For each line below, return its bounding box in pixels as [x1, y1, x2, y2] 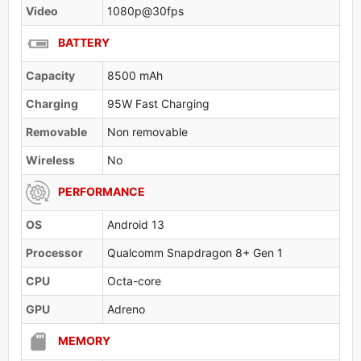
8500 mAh [107, 68, 163, 82]
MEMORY [58, 333, 110, 347]
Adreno [107, 301, 145, 316]
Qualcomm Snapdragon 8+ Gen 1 [107, 245, 283, 259]
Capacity [26, 68, 75, 82]
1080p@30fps [107, 3, 184, 18]
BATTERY [58, 35, 110, 49]
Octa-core [107, 273, 161, 288]
